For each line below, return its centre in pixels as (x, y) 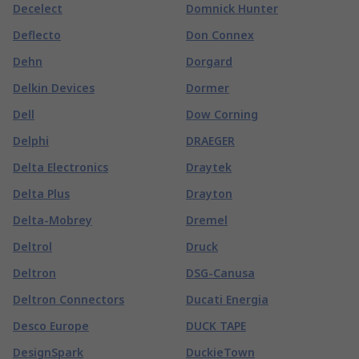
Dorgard (209, 61)
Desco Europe (51, 326)
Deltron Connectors (69, 299)
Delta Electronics (61, 167)
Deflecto (37, 35)
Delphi (31, 141)
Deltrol (32, 246)
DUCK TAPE (216, 326)
